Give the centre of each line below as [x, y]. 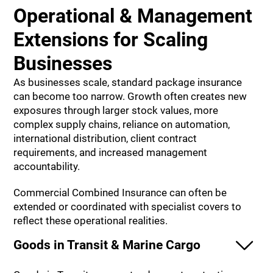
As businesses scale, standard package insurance [128, 83]
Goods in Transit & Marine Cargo [107, 245]
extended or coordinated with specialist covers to [128, 206]
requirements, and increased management [111, 153]
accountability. [47, 167]
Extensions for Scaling [111, 40]
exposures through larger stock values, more [116, 111]
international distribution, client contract [105, 139]
